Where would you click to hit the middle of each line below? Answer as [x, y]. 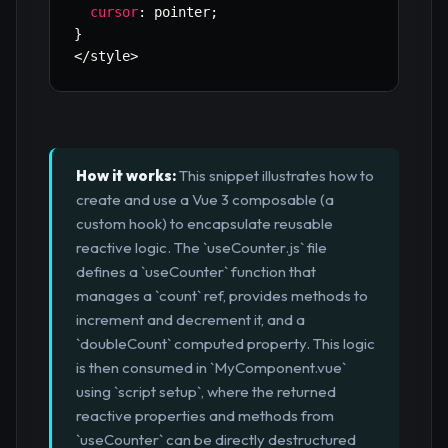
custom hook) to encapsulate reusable [204, 224]
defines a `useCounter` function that [196, 272]
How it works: [126, 176]
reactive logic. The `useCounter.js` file [201, 248]
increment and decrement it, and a [190, 320]
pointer [178, 12]
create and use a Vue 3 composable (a [205, 200]
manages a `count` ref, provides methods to [222, 296]
